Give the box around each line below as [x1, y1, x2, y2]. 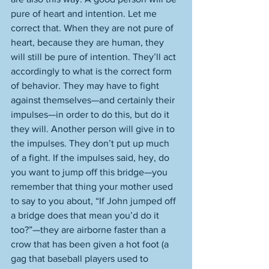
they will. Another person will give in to [11, 124, 177, 134]
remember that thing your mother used [11, 181, 175, 192]
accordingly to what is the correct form [11, 66, 174, 76]
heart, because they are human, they [11, 37, 166, 47]
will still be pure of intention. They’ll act [11, 52, 178, 62]
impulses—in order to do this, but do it [11, 109, 172, 119]
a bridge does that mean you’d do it [11, 210, 162, 220]
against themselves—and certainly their [11, 95, 177, 105]
